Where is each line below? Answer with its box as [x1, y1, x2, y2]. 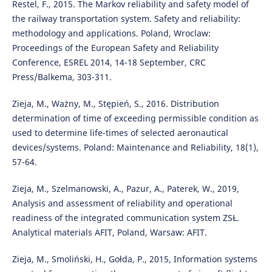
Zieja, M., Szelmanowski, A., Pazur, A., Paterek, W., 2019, [12, 183, 239, 195]
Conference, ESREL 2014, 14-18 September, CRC [12, 56, 206, 69]
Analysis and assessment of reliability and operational [12, 197, 233, 209]
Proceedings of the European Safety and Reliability [12, 42, 219, 54]
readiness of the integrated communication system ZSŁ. [12, 212, 239, 224]
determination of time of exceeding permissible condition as [12, 112, 259, 124]
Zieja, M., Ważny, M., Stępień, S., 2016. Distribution [12, 98, 219, 110]
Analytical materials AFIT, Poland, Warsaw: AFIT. [12, 226, 207, 239]
